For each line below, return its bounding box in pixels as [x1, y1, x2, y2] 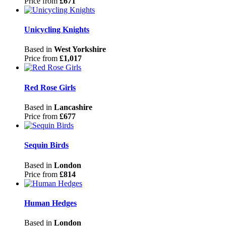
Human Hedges [24, 198, 77, 207]
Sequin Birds [24, 141, 69, 150]
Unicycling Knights [24, 25, 89, 34]
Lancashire [54, 103, 92, 112]
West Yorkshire [54, 45, 106, 54]
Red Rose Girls [24, 83, 76, 92]
